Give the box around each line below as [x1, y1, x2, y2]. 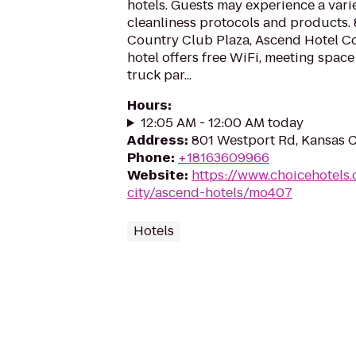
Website [127, 166, 184, 184]
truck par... [127, 66, 192, 84]
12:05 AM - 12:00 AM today [140, 114, 304, 132]
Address [127, 131, 184, 149]
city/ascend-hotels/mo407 [127, 184, 292, 202]
